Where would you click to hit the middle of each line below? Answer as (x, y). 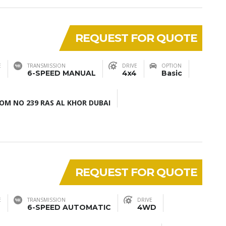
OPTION (172, 66)
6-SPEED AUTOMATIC (69, 207)
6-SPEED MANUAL (62, 73)
